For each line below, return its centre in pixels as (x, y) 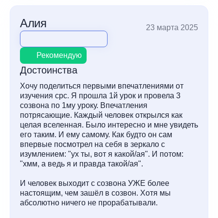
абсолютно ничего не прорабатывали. (89, 203)
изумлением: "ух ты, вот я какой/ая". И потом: (102, 154)
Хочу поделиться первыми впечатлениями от (102, 86)
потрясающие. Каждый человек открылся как (101, 115)
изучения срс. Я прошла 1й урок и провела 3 (100, 96)
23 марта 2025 (172, 27)
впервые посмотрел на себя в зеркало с (92, 144)
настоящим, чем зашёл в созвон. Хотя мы (95, 193)
